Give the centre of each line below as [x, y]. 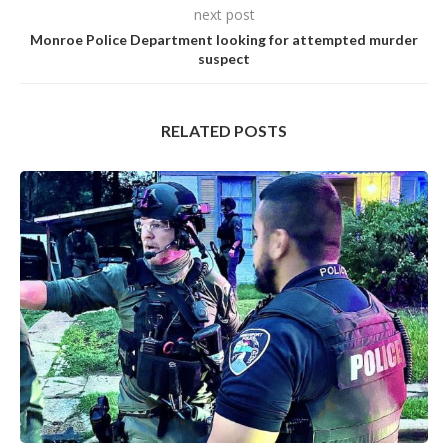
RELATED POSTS [224, 131]
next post [224, 15]
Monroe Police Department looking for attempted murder [224, 40]
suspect [224, 59]
